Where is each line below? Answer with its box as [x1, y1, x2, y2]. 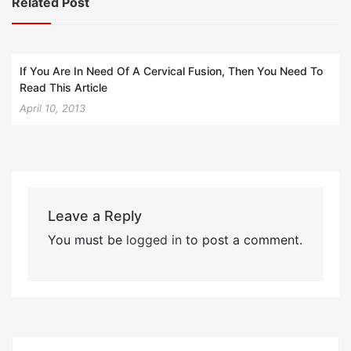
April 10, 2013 [20, 101, 85, 114]
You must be [47, 231, 126, 248]
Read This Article [20, 80, 107, 94]
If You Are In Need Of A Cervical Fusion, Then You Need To [20, 63, 323, 78]
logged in [125, 231, 182, 248]
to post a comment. [181, 231, 302, 248]
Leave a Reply [47, 207, 142, 224]
